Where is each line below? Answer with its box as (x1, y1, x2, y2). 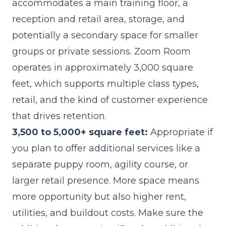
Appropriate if (148, 127, 213, 138)
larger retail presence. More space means (12, 175, 199, 186)
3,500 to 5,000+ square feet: (12, 127, 148, 138)
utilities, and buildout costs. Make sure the (12, 207, 203, 218)
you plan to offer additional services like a (12, 143, 200, 154)
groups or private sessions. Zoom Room (12, 46, 191, 57)
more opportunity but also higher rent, (12, 191, 186, 202)
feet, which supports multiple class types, (12, 78, 199, 89)
